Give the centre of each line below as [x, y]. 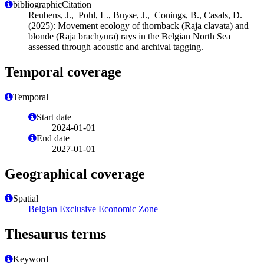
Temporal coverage [63, 72]
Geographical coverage [75, 174]
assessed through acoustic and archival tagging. [116, 47]
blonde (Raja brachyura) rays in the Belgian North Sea [129, 36]
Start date [54, 117]
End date [53, 138]
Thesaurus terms [55, 234]
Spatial [26, 199]
